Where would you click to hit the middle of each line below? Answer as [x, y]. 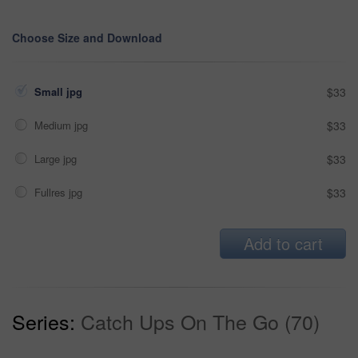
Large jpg [57, 158]
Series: [44, 321]
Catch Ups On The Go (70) [200, 321]
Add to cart [283, 243]
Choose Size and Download [87, 37]
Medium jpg [63, 125]
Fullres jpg [60, 192]
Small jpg [60, 91]
